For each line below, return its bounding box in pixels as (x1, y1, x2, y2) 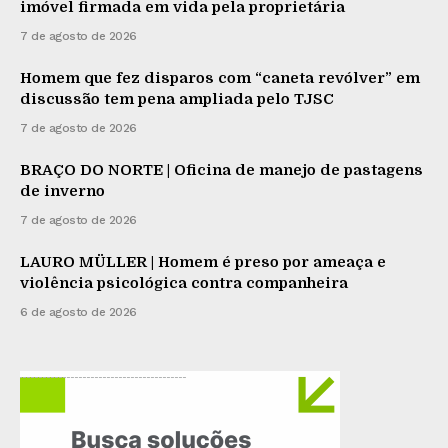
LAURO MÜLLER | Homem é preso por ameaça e (20, 253, 386, 272)
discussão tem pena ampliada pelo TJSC (20, 90, 334, 109)
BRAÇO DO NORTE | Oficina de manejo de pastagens (20, 161, 423, 180)
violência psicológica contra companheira (20, 274, 348, 293)
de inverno (20, 182, 105, 201)
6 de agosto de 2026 (20, 305, 137, 320)
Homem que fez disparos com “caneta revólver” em (20, 69, 420, 88)
